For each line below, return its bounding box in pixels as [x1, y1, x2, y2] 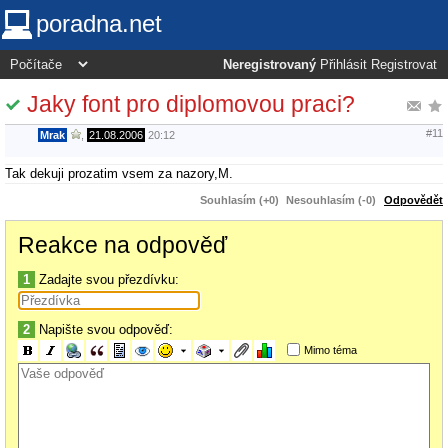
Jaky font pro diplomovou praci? [27, 90, 355, 117]
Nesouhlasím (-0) [286, 193, 376, 206]
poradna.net [36, 10, 162, 37]
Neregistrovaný [223, 58, 316, 72]
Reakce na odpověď [18, 231, 227, 258]
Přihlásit [320, 58, 367, 72]
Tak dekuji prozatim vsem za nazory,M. [5, 165, 233, 181]
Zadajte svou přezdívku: [35, 271, 179, 287]
